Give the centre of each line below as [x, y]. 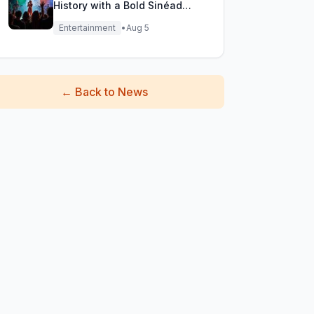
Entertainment [87, 28]
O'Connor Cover [92, 19]
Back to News [112, 92]
